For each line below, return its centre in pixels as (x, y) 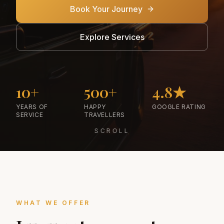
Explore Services (112, 37)
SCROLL (112, 131)
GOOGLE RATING (179, 107)
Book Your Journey (106, 9)
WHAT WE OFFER (53, 203)
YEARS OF (32, 107)
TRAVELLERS (104, 115)
